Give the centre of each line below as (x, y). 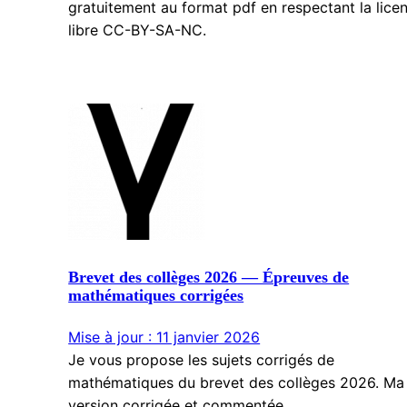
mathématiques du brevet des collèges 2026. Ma (237, 383)
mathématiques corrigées (156, 296)
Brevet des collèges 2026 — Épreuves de (209, 278)
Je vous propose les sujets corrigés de (202, 360)
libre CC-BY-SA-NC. (138, 30)
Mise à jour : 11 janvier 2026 (164, 338)
